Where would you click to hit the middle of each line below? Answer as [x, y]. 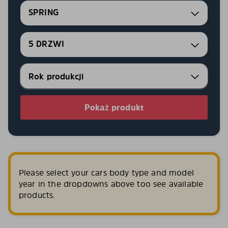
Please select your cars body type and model [106, 173]
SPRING [44, 12]
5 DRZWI [47, 44]
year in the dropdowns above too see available [111, 184]
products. [37, 195]
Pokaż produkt [114, 107]
